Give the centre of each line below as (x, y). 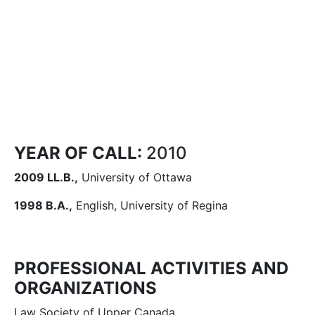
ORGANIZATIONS (85, 288)
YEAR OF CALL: (78, 153)
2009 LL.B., (46, 177)
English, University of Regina (150, 205)
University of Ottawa (135, 177)
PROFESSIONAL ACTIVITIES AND (151, 268)
